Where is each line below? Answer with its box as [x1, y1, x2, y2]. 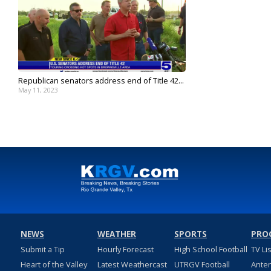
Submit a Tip [20, 244, 65, 255]
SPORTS [174, 229, 207, 240]
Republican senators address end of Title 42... [18, 75, 184, 87]
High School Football [174, 244, 247, 255]
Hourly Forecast [97, 244, 154, 255]
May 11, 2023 [18, 85, 58, 95]
